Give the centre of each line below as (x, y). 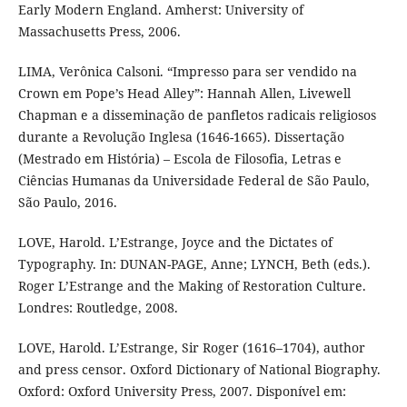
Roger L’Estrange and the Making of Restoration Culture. (192, 286)
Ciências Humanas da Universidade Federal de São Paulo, (194, 181)
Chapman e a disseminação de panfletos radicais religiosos (197, 115)
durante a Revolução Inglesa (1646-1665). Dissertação (181, 137)
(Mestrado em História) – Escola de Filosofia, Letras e (179, 159)
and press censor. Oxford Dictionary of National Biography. (199, 370)
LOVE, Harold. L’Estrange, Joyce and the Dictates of (175, 243)
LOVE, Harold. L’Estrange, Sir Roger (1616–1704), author (191, 348)
